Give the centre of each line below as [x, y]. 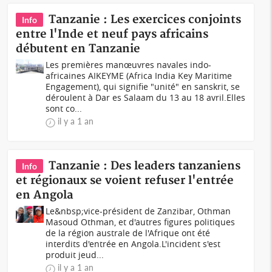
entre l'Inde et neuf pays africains [112, 34]
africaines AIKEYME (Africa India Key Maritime [139, 76]
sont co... [64, 108]
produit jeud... [75, 255]
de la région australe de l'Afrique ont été [128, 233]
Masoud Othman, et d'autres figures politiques [141, 222]
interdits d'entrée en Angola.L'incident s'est [133, 244]
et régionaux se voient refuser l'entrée [125, 181]
